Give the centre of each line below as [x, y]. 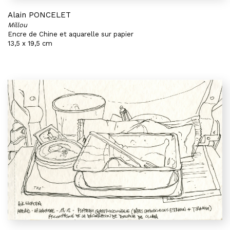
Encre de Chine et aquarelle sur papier [71, 34]
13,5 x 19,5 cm [30, 43]
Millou [17, 25]
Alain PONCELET [39, 15]
